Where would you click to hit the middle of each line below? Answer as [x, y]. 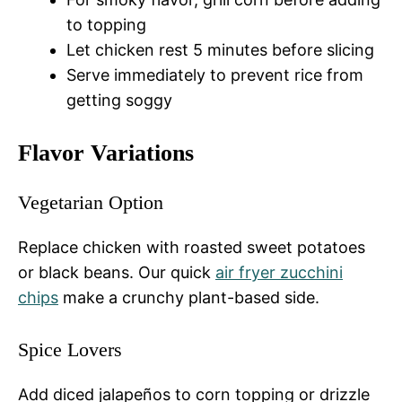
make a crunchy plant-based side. [189, 297]
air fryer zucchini [279, 272]
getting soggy [119, 100]
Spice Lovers [70, 349]
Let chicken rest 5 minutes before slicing [220, 49]
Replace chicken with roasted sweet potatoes [192, 247]
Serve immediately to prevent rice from [215, 74]
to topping [106, 24]
